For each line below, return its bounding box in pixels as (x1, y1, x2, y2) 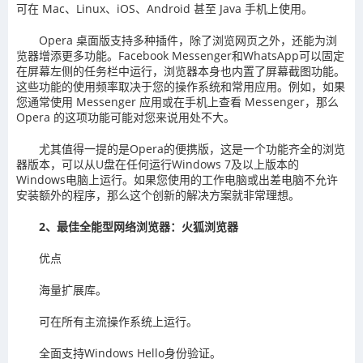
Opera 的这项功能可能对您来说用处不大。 (16, 109, 235, 126)
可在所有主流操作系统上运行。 (39, 314, 198, 330)
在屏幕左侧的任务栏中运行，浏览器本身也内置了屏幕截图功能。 (16, 63, 345, 79)
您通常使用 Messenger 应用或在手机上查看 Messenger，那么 (16, 94, 339, 110)
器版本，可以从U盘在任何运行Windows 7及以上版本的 (16, 156, 299, 173)
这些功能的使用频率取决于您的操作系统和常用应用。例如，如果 (16, 79, 345, 95)
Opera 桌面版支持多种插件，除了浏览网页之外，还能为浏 (39, 32, 337, 49)
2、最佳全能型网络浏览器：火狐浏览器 (39, 219, 238, 235)
